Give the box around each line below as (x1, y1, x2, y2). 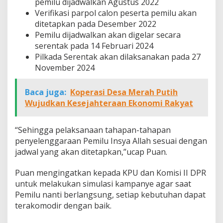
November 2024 (35, 62, 95, 73)
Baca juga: (25, 87, 66, 98)
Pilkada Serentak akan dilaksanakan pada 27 (35, 51, 201, 62)
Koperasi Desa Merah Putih (70, 87, 178, 98)
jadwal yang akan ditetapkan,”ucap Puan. (15, 146, 167, 158)
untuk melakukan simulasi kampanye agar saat (15, 178, 191, 190)
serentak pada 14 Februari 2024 (35, 40, 153, 51)
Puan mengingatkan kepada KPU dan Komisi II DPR (15, 167, 206, 179)
